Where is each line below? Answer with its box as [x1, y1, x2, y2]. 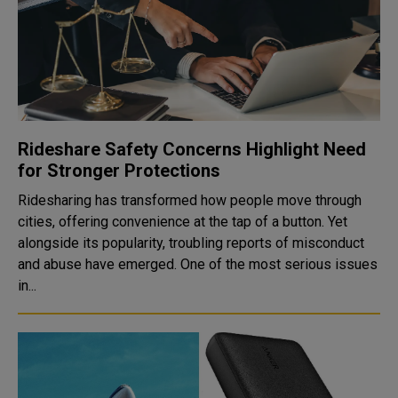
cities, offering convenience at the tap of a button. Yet [18, 213, 347, 230]
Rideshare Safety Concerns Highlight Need [18, 139, 366, 160]
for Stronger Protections [18, 160, 220, 181]
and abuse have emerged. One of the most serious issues [18, 256, 378, 273]
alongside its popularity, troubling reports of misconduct [18, 235, 364, 251]
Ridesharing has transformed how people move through [18, 192, 362, 209]
